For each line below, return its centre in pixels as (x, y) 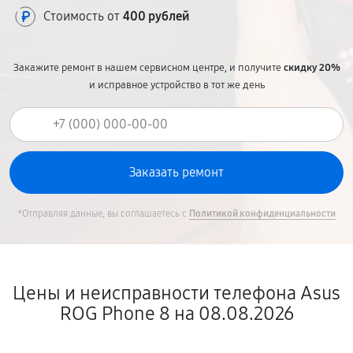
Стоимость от (83, 16)
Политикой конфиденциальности (262, 214)
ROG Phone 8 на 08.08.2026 (176, 314)
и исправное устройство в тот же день (176, 85)
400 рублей (156, 16)
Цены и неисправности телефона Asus (176, 293)
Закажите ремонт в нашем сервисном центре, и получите (148, 68)
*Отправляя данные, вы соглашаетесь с (103, 214)
